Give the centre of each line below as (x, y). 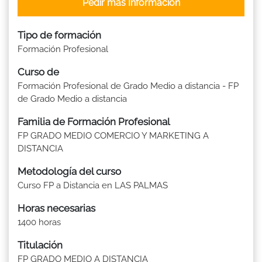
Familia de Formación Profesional (94, 121)
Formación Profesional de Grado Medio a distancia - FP (128, 86)
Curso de (38, 72)
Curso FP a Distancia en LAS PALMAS (93, 185)
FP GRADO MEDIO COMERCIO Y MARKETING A (113, 135)
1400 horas (39, 222)
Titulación (40, 245)
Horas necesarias (56, 208)
